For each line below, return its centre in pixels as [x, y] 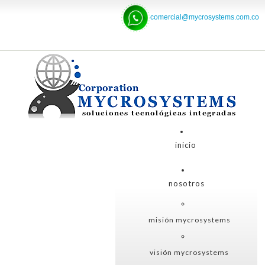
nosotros [186, 183]
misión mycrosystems [189, 220]
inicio [185, 145]
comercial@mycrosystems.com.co [205, 17]
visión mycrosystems [189, 252]
